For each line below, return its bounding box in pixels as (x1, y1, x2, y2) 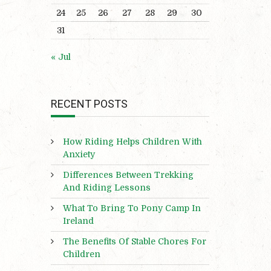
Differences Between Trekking (62, 170, 194, 180)
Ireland (62, 216, 94, 226)
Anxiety (62, 149, 95, 160)
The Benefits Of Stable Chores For (62, 237, 206, 247)
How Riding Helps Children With (62, 137, 202, 147)
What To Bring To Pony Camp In (62, 203, 201, 214)
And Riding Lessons (62, 183, 151, 193)
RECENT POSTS (50, 97, 128, 111)
